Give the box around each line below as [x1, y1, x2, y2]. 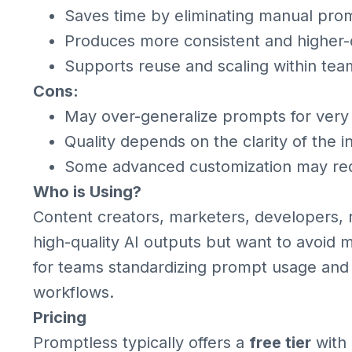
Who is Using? [33, 182, 141, 201]
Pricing [33, 308, 86, 327]
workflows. [33, 283, 114, 302]
